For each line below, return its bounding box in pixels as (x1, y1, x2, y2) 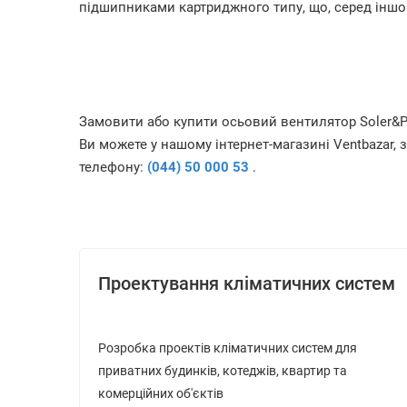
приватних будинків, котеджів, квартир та (98, 363, 347, 378)
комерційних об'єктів (98, 386, 223, 401)
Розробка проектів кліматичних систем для (98, 341, 357, 355)
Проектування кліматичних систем (98, 273, 395, 294)
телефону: (79, 159, 147, 175)
